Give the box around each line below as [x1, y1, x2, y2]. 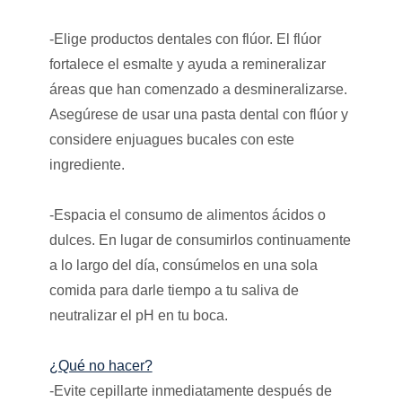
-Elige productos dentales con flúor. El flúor [48, 31, 321, 47]
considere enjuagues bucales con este [48, 131, 294, 147]
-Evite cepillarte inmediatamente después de [48, 382, 332, 398]
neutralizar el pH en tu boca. [48, 307, 228, 323]
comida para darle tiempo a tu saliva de [48, 282, 299, 298]
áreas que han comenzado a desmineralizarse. [48, 81, 347, 97]
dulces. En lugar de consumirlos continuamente [48, 232, 351, 248]
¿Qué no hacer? [48, 357, 153, 373]
